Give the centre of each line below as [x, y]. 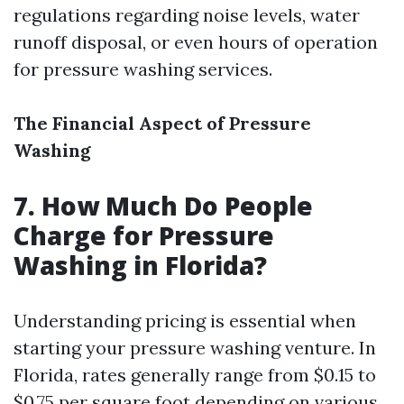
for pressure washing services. [143, 69]
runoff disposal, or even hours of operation [196, 42]
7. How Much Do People [163, 206]
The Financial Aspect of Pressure [162, 123]
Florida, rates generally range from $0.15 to [195, 375]
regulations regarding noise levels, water [187, 15]
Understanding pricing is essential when [185, 321]
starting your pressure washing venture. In [195, 348]
